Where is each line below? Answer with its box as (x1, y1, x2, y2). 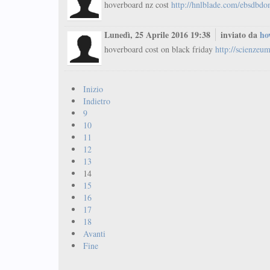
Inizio (83, 83, 103, 95)
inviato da (221, 28, 260, 41)
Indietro (83, 95, 110, 107)
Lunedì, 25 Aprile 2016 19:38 (104, 28, 213, 41)
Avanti (83, 228, 105, 239)
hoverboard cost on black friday (104, 43, 215, 55)
